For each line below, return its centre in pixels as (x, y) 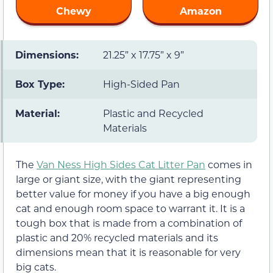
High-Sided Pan (141, 84)
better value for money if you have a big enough (133, 194)
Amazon (200, 11)
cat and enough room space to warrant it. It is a (130, 208)
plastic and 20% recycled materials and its (117, 238)
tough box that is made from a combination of (129, 223)
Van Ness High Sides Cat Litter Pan (121, 165)
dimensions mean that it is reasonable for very (128, 252)
